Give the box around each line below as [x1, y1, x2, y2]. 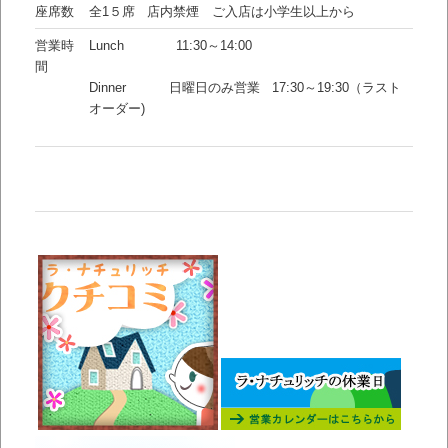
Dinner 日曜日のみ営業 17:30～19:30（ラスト [88, 80, 401, 96]
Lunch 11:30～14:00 [88, 38, 252, 54]
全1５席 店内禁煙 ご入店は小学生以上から [88, 4, 355, 20]
